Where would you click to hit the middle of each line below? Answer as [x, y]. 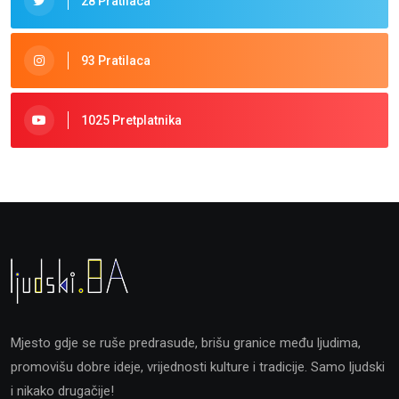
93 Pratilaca [116, 60]
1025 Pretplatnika [131, 120]
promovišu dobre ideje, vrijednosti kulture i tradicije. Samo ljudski [198, 367]
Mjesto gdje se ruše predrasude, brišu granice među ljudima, [186, 343]
